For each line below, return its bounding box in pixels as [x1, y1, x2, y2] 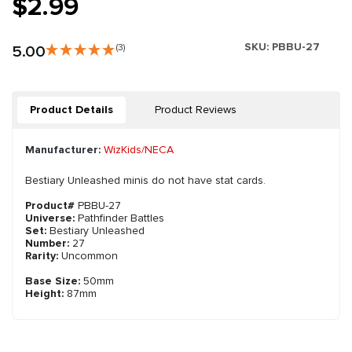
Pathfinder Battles [78, 211, 164, 225]
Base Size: [25, 274, 80, 288]
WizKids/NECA [104, 143, 174, 157]
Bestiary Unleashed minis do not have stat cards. [25, 174, 266, 188]
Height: [25, 287, 64, 301]
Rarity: [25, 249, 61, 263]
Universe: [25, 211, 78, 225]
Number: [25, 236, 72, 251]
